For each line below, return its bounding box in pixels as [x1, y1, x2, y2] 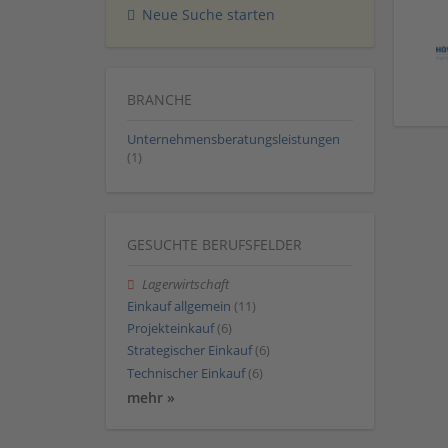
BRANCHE [127, 89, 192, 109]
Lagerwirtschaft [142, 275, 230, 293]
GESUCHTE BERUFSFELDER [127, 234, 302, 254]
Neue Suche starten [142, 4, 275, 24]
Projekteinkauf [127, 320, 214, 338]
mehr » [127, 387, 175, 407]
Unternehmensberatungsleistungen [127, 130, 340, 148]
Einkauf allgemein [127, 297, 231, 315]
